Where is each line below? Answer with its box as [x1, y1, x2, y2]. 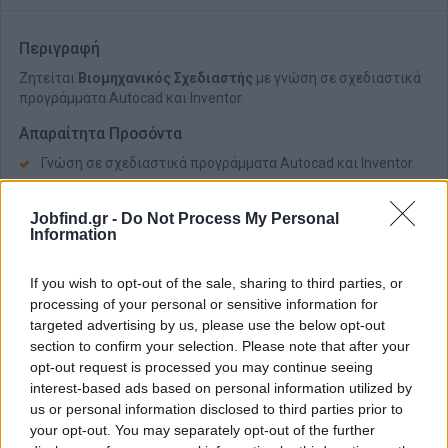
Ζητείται [19, 70, 78, 86]
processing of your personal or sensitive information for [30, 296, 378, 312]
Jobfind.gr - [30, 210, 121, 227]
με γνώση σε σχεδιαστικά [253, 70, 421, 86]
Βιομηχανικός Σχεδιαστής [78, 70, 253, 86]
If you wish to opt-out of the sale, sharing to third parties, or [30, 275, 403, 291]
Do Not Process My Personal [121, 210, 339, 227]
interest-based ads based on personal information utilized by [30, 380, 412, 396]
